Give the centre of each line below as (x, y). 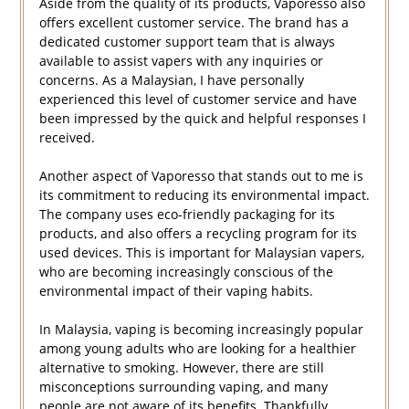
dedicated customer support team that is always (187, 42)
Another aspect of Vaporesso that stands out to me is (201, 176)
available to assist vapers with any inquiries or (181, 61)
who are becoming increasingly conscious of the (186, 272)
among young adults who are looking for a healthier (197, 349)
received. (67, 138)
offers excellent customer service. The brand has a (194, 23)
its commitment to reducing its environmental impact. (204, 195)
